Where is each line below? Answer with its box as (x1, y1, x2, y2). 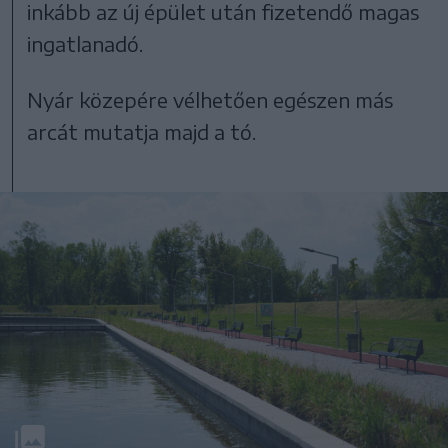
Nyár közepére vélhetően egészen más (27, 86, 394, 112)
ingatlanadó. (27, 30, 144, 56)
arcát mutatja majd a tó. (27, 118, 257, 144)
